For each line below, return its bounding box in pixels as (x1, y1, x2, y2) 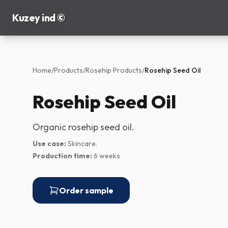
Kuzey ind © (12, 11, 65, 24)
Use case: (33, 139, 66, 148)
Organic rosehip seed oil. (33, 121, 134, 133)
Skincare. (68, 139, 97, 148)
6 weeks (94, 151, 120, 160)
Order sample (59, 185, 113, 195)
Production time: (33, 151, 92, 160)
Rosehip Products (85, 66, 142, 75)
